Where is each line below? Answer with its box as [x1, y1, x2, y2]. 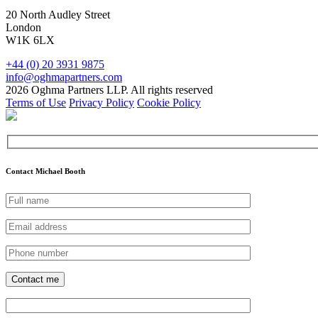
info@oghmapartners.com [6, 71, 122, 84]
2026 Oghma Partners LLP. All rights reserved [6, 84, 213, 97]
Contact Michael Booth [6, 166, 85, 175]
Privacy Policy [69, 97, 134, 109]
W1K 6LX [6, 34, 55, 47]
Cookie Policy [137, 97, 201, 109]
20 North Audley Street [6, 9, 110, 21]
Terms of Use [6, 97, 66, 109]
